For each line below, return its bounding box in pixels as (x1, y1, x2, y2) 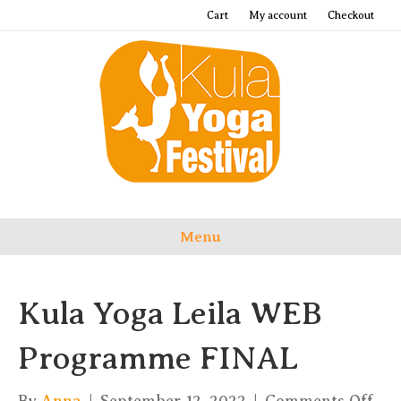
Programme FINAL (18, 340, 298, 376)
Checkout (328, 9, 374, 21)
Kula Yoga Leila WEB (18, 295, 322, 331)
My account (249, 9, 307, 21)
